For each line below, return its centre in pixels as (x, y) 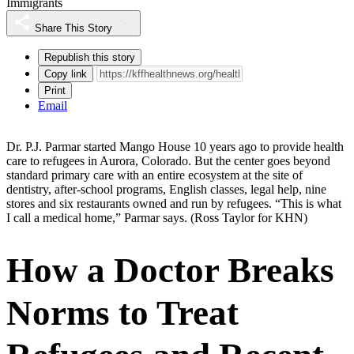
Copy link (66, 73)
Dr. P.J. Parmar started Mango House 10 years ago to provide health (175, 146)
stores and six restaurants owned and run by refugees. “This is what (174, 203)
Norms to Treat (122, 313)
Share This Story (73, 28)
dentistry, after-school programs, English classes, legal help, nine (166, 189)
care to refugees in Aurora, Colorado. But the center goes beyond (168, 160)
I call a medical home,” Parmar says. (98, 217)
